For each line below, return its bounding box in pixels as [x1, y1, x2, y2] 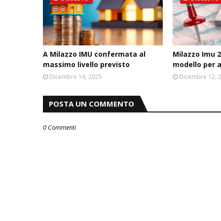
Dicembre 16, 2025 [49, 73, 102, 81]
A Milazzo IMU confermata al [43, 49, 146, 59]
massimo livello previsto [43, 60, 130, 69]
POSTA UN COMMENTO [49, 99, 134, 109]
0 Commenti [43, 123, 76, 132]
